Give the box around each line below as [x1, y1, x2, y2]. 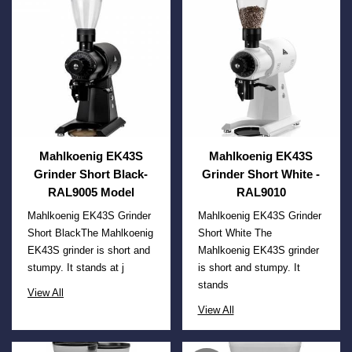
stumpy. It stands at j [27, 262, 124, 274]
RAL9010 [236, 185, 286, 200]
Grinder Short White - [202, 167, 321, 181]
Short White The [197, 227, 272, 240]
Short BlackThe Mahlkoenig [27, 227, 153, 240]
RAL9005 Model [47, 185, 134, 200]
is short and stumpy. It [197, 262, 300, 274]
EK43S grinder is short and [27, 244, 150, 257]
